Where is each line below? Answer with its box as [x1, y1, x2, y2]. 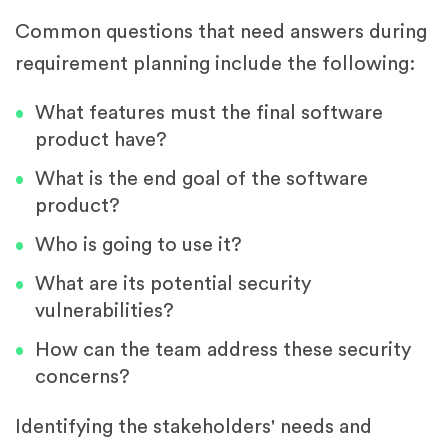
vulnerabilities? [35, 301, 174, 322]
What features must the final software [35, 103, 383, 124]
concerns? [35, 367, 130, 388]
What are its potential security [35, 274, 311, 295]
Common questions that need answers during [15, 22, 427, 43]
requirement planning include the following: [15, 54, 415, 75]
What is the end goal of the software [35, 169, 368, 190]
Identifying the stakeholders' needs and [15, 417, 372, 438]
